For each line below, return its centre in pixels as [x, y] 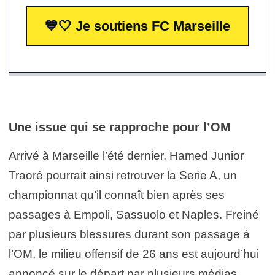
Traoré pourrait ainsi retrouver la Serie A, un [123, 175]
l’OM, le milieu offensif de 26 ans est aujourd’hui [134, 254]
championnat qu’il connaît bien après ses [117, 195]
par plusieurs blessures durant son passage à [129, 234]
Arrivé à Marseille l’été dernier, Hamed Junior [126, 155]
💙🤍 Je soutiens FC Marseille [137, 26]
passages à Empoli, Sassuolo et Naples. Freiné [134, 214]
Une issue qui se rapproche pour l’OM [120, 127]
